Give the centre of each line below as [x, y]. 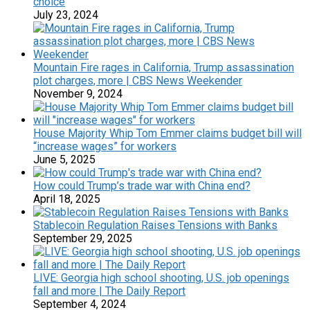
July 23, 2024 [66, 15]
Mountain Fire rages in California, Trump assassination [164, 67]
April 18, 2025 [67, 199]
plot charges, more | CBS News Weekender [138, 80]
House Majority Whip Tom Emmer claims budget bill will [167, 133]
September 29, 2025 [83, 238]
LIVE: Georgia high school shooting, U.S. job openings [161, 277]
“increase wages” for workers [105, 146]
